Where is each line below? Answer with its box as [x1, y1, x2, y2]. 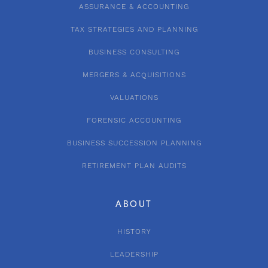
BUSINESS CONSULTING [89, 47, 179, 57]
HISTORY [117, 227, 151, 236]
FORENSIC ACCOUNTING [87, 115, 181, 125]
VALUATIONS [109, 93, 159, 102]
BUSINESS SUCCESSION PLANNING [66, 138, 202, 148]
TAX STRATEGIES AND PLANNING [70, 25, 198, 34]
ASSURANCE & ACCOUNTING [79, 2, 189, 11]
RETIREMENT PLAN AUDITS [81, 161, 187, 170]
